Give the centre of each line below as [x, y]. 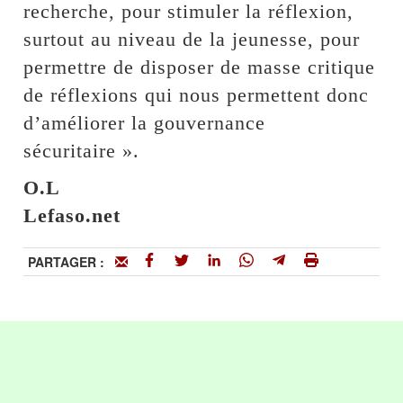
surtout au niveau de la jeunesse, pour [192, 39]
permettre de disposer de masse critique [200, 67]
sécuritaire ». [82, 150]
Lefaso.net [72, 215]
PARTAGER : [72, 261]
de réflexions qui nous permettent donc [197, 94]
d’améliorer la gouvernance [145, 122]
